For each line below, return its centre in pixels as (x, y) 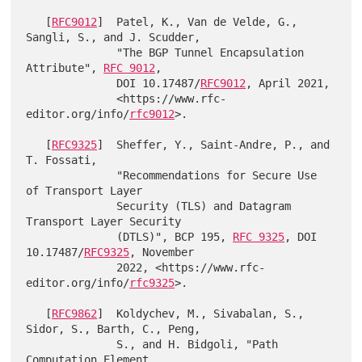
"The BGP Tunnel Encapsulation (72, 53)
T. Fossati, (62, 160)
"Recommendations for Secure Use (72, 175)
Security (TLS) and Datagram (72, 206)
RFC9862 (75, 314)
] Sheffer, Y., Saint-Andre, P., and (214, 145)
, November (162, 252)
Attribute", (65, 68)
